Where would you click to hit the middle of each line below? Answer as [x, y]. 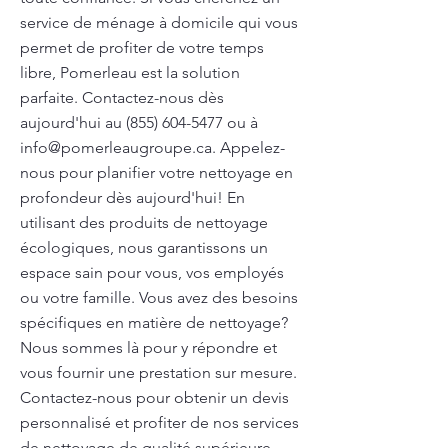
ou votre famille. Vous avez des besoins [159, 297]
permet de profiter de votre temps [142, 47]
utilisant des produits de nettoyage [144, 222]
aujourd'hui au [73, 122]
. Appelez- [248, 147]
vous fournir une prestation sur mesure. [158, 372]
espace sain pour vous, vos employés [152, 272]
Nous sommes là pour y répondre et [148, 347]
